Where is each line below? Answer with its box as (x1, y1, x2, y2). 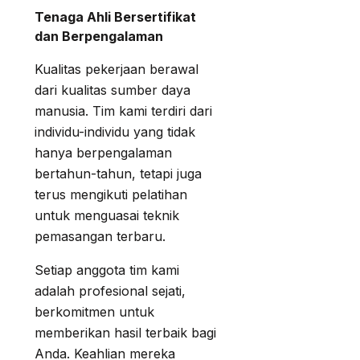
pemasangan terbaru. (35, 227, 166, 244)
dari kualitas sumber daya (35, 81, 190, 98)
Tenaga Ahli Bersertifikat (35, 8, 196, 25)
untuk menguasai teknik (35, 207, 179, 223)
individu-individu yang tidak (35, 123, 195, 140)
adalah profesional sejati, (35, 282, 186, 299)
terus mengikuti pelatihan (35, 186, 187, 202)
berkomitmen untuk (35, 303, 154, 320)
